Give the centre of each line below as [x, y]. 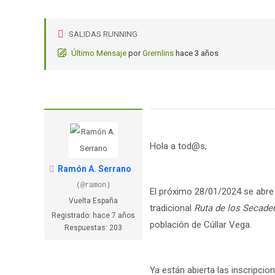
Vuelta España [93, 201]
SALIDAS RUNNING [103, 34]
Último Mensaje [99, 53]
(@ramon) [93, 185]
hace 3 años [197, 53]
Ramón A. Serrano [95, 169]
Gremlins [158, 53]
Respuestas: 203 [93, 228]
